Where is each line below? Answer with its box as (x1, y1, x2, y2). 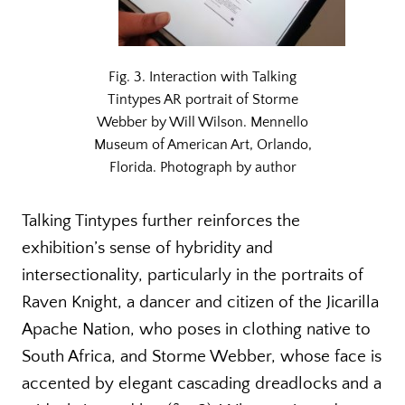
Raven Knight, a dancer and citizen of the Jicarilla (22, 293, 379, 313)
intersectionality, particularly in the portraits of (22, 266, 363, 286)
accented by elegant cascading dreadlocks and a (22, 374, 381, 394)
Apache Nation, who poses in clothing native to (22, 320, 371, 340)
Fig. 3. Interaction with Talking (108, 69, 297, 86)
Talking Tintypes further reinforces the (22, 212, 300, 231)
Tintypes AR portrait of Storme (107, 91, 298, 108)
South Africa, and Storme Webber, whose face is (22, 347, 381, 367)
